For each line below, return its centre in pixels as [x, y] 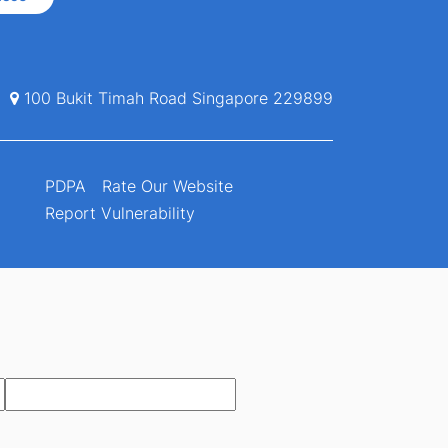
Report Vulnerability [120, 213]
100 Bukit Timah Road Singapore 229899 [175, 97]
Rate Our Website [168, 186]
